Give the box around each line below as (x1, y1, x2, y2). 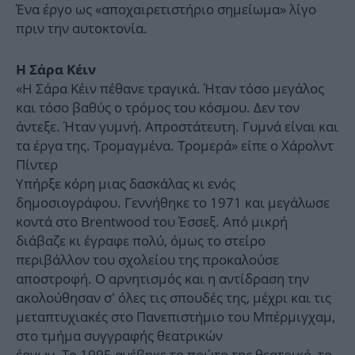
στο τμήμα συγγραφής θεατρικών (16, 326, 223, 345)
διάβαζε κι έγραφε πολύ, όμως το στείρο (16, 231, 265, 250)
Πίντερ (16, 155, 58, 174)
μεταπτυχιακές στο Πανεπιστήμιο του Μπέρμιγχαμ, (16, 307, 335, 326)
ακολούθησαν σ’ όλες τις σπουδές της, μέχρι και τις (16, 288, 331, 307)
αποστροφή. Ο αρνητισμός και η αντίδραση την (16, 269, 309, 288)
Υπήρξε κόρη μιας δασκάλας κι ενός (16, 174, 235, 193)
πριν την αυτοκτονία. (16, 19, 147, 38)
